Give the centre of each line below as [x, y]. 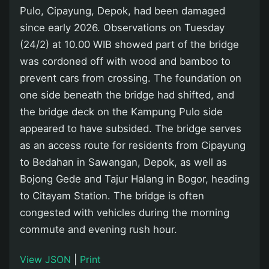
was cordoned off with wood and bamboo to [125, 62]
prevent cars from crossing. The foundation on [131, 78]
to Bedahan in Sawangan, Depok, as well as [123, 162]
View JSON [45, 260]
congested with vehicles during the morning [125, 213]
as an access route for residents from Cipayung [133, 146]
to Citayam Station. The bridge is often [112, 196]
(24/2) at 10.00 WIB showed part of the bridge [129, 45]
